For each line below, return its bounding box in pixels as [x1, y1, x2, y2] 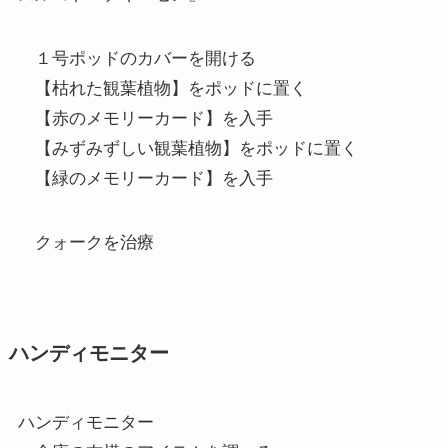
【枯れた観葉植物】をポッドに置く [17, 78, 307, 98]
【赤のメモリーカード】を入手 [17, 108, 273, 128]
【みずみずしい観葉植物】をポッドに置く [17, 138, 358, 158]
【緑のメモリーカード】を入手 [17, 168, 273, 188]
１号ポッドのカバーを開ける [17, 48, 256, 68]
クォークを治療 [17, 232, 154, 252]
